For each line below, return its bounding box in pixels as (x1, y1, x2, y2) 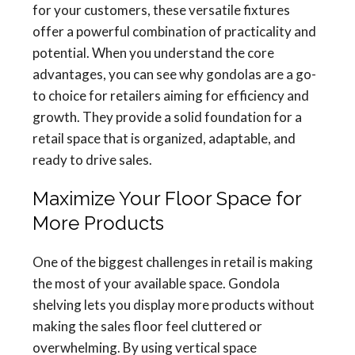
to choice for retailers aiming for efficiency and (32, 87, 309, 104)
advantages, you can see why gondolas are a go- (32, 66, 316, 82)
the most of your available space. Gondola (32, 275, 280, 292)
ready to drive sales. (32, 151, 152, 168)
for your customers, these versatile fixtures (32, 2, 290, 18)
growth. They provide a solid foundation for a (32, 109, 302, 125)
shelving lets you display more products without (32, 296, 315, 313)
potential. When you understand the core (32, 44, 274, 61)
